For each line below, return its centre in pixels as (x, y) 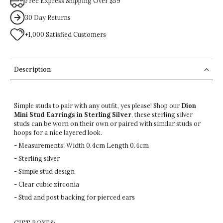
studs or (188, 124)
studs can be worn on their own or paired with (84, 124)
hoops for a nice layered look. (59, 133)
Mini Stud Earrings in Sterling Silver (73, 115)
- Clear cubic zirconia (47, 184)
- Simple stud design (44, 171)
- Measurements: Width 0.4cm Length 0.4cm (82, 146)
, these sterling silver (162, 115)
